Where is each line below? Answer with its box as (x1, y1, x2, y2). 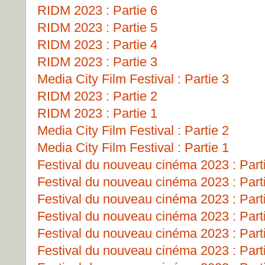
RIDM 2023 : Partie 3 (37, 54, 157, 69)
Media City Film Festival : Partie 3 (37, 72, 229, 86)
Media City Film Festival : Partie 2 (37, 123, 229, 138)
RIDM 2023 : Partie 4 (37, 37, 157, 52)
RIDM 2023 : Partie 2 (37, 89, 157, 104)
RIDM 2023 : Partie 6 (37, 3, 157, 18)
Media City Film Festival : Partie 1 (37, 140, 229, 155)
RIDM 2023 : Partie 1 (37, 106, 157, 121)
